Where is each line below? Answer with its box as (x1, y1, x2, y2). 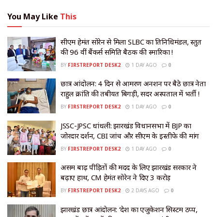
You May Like (7, 11, 60, 22)
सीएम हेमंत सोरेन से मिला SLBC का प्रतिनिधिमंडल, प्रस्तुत (61, 36, 201, 46)
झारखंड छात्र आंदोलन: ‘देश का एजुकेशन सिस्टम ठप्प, (61, 204, 198, 214)
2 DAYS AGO (130, 187, 159, 194)
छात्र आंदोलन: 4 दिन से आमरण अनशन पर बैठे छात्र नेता (61, 78, 206, 89)
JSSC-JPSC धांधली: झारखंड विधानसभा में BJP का (61, 120, 192, 130)
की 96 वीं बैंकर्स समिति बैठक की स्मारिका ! (61, 46, 173, 57)
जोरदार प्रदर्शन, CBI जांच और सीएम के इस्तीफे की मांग (61, 130, 200, 140)
